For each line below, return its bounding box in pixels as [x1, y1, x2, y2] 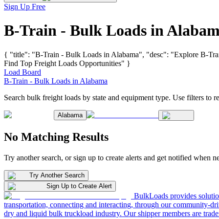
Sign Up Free [4, 2, 45, 11]
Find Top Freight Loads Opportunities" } [4, 59, 131, 67]
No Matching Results [4, 130, 109, 143]
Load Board [4, 67, 41, 76]
